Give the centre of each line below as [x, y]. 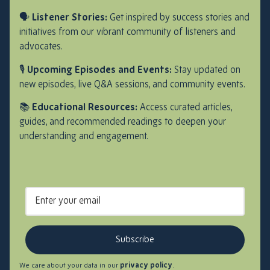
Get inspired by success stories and [178, 18]
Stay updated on [206, 70]
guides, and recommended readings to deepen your [123, 123]
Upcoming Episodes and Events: [99, 70]
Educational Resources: [85, 108]
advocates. [41, 47]
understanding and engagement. [84, 137]
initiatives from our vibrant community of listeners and [127, 33]
